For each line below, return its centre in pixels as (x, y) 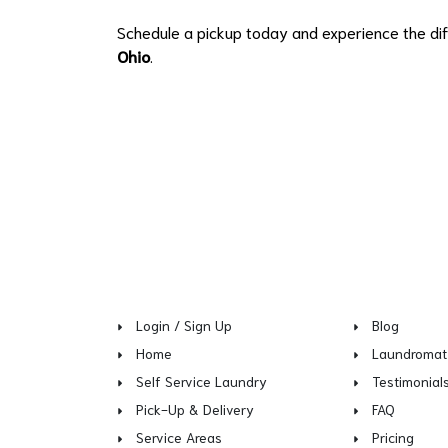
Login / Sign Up (184, 325)
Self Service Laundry (201, 381)
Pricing (393, 437)
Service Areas (179, 437)
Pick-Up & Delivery (195, 409)
